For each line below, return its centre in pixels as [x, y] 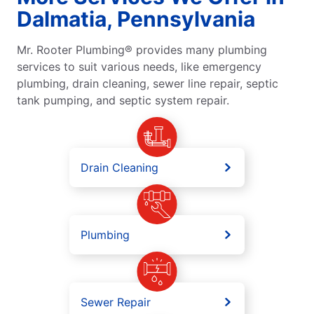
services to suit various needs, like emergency [139, 66]
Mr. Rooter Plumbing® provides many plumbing [142, 49]
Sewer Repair [116, 302]
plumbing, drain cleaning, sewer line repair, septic [148, 83]
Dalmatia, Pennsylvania [136, 19]
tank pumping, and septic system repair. [123, 100]
